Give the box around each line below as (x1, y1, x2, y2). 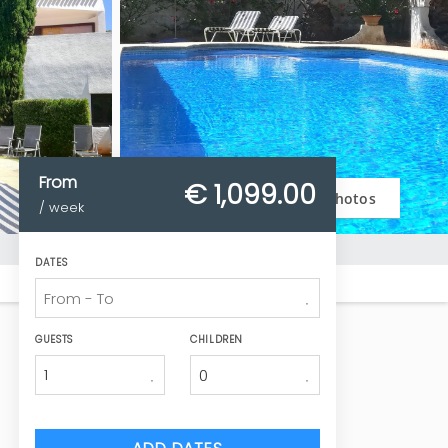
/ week (39, 198, 84, 217)
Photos (325, 188, 376, 208)
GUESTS (35, 332, 73, 347)
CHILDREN (190, 332, 244, 347)
